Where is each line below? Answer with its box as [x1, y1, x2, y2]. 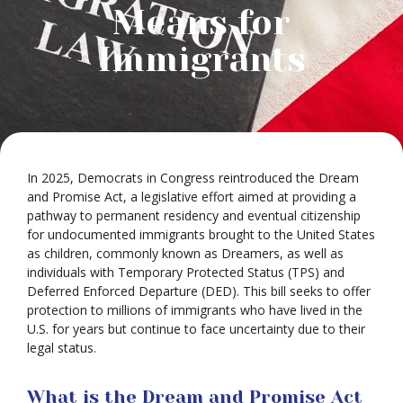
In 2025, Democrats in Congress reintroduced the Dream [27, 169, 359, 186]
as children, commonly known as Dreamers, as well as [27, 245, 344, 262]
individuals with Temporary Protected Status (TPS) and [27, 264, 345, 281]
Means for [112, 3, 291, 42]
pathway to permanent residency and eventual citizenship [27, 207, 361, 224]
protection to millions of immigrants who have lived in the [27, 301, 363, 318]
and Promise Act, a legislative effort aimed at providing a [27, 188, 356, 205]
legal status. [27, 339, 96, 356]
